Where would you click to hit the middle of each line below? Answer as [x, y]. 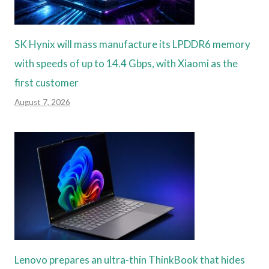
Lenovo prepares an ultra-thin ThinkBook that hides [130, 259]
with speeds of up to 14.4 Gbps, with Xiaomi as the [126, 63]
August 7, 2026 [42, 102]
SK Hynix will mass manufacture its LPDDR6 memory [132, 44]
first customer [47, 82]
